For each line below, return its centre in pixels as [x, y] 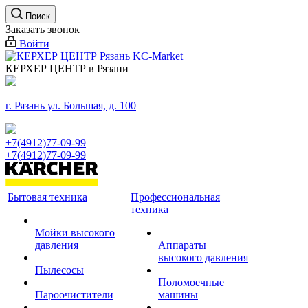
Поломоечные [191, 282]
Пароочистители [74, 295]
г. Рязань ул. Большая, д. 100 [71, 106]
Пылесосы [59, 270]
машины [178, 295]
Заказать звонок [43, 29]
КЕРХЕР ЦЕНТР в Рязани [67, 68]
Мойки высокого [75, 233]
